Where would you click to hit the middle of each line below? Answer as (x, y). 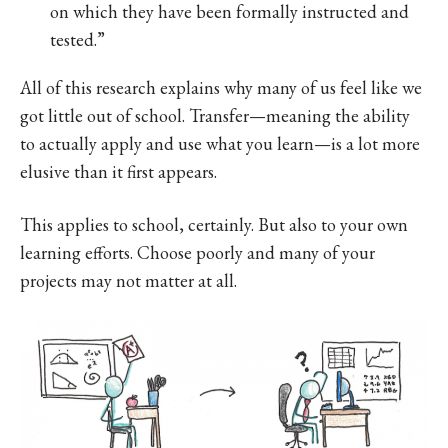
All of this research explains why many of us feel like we (221, 87)
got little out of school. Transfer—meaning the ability (215, 115)
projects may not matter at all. (128, 280)
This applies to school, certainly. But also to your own (214, 224)
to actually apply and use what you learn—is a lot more (220, 143)
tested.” (77, 39)
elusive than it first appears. (118, 171)
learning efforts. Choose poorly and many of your (197, 252)
